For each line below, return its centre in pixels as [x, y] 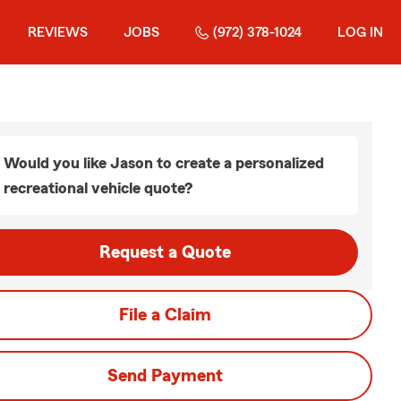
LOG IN [360, 32]
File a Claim [165, 315]
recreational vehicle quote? [98, 188]
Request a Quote [165, 252]
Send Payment [165, 376]
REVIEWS [58, 32]
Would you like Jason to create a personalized [164, 163]
